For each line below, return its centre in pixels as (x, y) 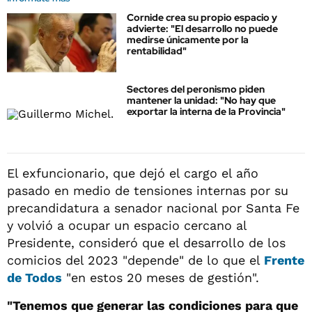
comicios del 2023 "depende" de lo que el (135, 260)
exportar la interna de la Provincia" (206, 112)
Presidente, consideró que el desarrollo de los (146, 242)
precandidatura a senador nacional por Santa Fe (153, 208)
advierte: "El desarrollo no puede (202, 29)
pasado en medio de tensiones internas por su (148, 190)
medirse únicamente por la (188, 40)
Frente (284, 260)
